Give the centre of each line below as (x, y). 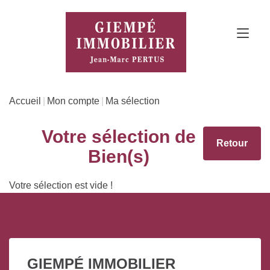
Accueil (25, 101)
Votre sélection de (118, 136)
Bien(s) (118, 156)
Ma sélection (133, 101)
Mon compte (73, 101)
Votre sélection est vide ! (61, 185)
